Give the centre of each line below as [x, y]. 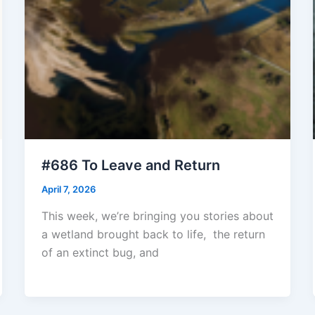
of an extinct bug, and [100, 252]
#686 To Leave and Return [130, 166]
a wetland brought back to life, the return [153, 234]
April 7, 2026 [68, 189]
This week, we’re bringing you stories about [157, 216]
